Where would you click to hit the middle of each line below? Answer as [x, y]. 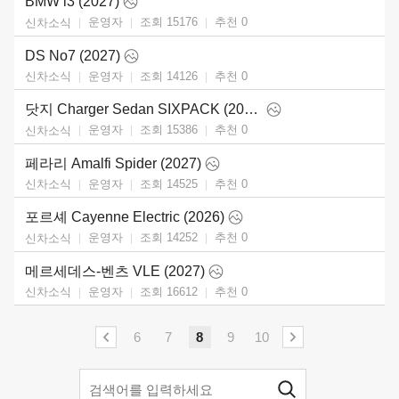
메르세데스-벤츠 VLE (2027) [115, 271]
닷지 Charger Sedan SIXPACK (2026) [251, 110]
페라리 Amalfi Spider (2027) [113, 163]
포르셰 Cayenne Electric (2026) [125, 217]
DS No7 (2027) [73, 55]
